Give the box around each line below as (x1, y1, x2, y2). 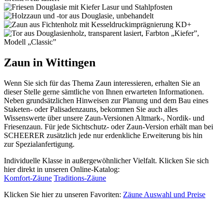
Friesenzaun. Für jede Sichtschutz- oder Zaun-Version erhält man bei (4, 122, 213, 131)
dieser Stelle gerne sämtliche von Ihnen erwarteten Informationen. (4, 87, 204, 96)
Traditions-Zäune (54, 173, 106, 182)
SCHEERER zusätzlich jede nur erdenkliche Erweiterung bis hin (4, 131, 202, 139)
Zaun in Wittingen (4, 56, 95, 69)
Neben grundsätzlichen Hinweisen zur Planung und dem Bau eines (4, 96, 208, 105)
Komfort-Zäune (4, 173, 52, 182)
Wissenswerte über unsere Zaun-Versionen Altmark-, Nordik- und (4, 113, 204, 122)
